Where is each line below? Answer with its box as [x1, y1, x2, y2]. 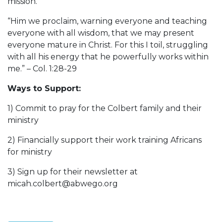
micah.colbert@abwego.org [7, 179, 118, 188]
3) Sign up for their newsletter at [7, 167, 138, 176]
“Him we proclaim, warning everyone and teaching [7, 16, 207, 26]
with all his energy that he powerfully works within [7, 52, 209, 61]
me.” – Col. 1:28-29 [7, 64, 79, 73]
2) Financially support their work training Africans [7, 135, 202, 145]
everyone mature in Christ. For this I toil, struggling [7, 40, 208, 50]
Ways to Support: [7, 84, 81, 93]
